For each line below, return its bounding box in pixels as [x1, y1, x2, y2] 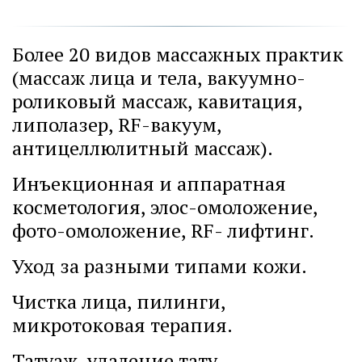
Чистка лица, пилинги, [12, 288, 225, 314]
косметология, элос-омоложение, [12, 194, 318, 220]
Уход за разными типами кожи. [12, 253, 307, 279]
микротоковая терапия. [12, 312, 233, 338]
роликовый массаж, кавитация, [12, 88, 302, 114]
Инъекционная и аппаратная [12, 170, 286, 196]
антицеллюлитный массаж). [12, 135, 273, 161]
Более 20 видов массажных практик [12, 41, 343, 67]
